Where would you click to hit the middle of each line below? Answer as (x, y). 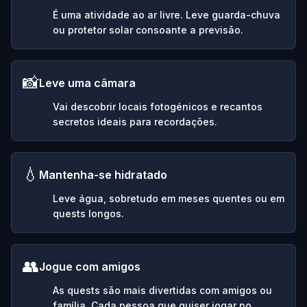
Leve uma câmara (87, 83)
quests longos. (88, 213)
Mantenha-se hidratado (103, 174)
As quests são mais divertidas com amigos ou (162, 290)
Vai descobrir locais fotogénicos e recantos (158, 106)
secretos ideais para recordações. (135, 121)
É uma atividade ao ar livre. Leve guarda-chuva (167, 14)
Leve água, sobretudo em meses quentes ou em (169, 198)
